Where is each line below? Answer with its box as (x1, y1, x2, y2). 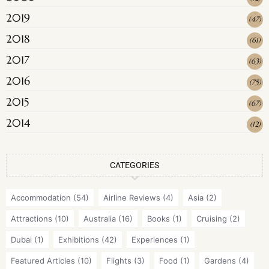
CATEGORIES (110, 160, 159, 171)
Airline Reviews (103, 193, 160, 203)
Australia (83, 214, 116, 224)
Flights (106, 256, 131, 266)
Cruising (196, 214, 227, 224)
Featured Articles (11, 256, 75, 266)
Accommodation (11, 193, 71, 203)
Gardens (204, 256, 236, 266)
